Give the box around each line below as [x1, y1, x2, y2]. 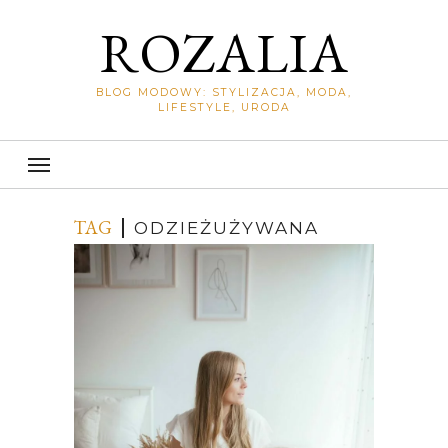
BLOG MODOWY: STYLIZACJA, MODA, [96, 86, 352, 99]
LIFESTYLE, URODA [157, 101, 291, 114]
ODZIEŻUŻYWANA [134, 218, 319, 238]
